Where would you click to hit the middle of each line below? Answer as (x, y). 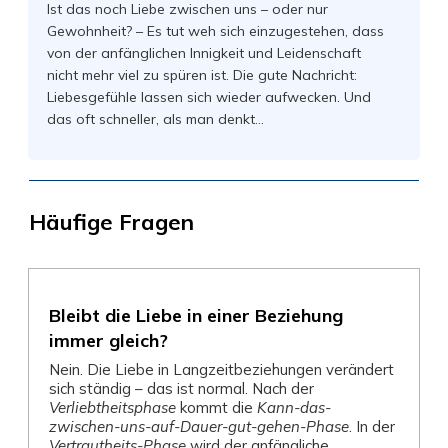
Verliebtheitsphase (112, 407)
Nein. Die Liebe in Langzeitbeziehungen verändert (221, 369)
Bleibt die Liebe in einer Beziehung (196, 315)
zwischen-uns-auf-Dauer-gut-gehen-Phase (199, 426)
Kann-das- (294, 407)
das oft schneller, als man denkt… (155, 119)
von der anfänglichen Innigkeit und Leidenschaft (203, 53)
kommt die (216, 407)
